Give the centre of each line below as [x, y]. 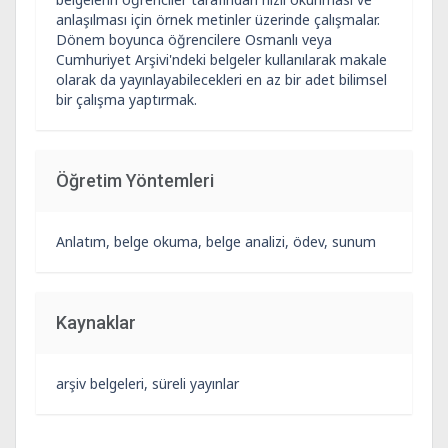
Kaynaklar [96, 322]
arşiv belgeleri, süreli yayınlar [147, 383]
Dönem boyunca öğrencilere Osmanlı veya [194, 39]
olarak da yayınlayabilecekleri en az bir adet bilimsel [221, 79]
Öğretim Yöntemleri [135, 180]
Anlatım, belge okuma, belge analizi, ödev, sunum [216, 241]
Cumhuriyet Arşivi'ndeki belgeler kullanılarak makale [221, 59]
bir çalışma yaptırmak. [126, 99]
